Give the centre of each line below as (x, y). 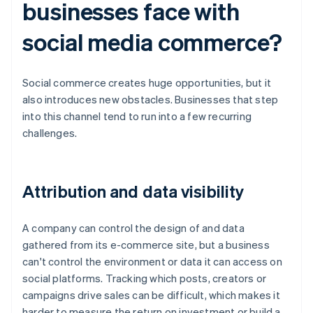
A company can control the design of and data (133, 228)
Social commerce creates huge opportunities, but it (147, 83)
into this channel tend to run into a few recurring (137, 116)
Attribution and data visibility (133, 191)
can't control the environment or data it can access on (152, 262)
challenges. (50, 133)
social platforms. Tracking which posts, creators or (145, 278)
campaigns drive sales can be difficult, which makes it (151, 295)
